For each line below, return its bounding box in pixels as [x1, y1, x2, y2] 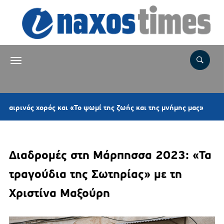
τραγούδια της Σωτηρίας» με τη [8, 167, 182, 181]
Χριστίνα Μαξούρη [8, 186, 110, 200]
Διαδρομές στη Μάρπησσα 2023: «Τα [8, 148, 211, 162]
